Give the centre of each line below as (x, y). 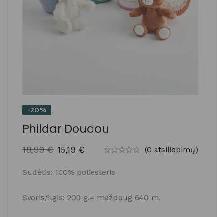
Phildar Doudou (66, 129)
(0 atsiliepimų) (171, 149)
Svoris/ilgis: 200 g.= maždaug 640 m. (92, 197)
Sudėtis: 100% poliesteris (69, 172)
